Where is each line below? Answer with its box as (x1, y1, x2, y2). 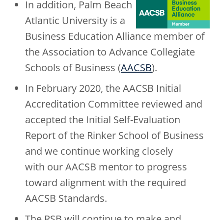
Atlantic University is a (25, 14, 125, 27)
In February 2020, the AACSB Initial (25, 82, 181, 95)
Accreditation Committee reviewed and (25, 97, 202, 111)
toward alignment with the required (25, 176, 186, 190)
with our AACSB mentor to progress (25, 160, 187, 174)
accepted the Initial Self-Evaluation (25, 113, 180, 127)
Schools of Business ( (25, 61, 121, 75)
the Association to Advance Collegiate (25, 45, 195, 59)
